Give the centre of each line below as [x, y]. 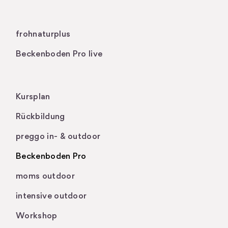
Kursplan [33, 97]
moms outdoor [45, 176]
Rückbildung [40, 117]
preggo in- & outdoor [58, 137]
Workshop [37, 216]
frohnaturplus [43, 34]
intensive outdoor [51, 196]
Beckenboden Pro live [59, 54]
